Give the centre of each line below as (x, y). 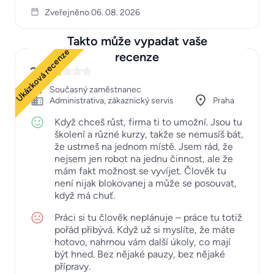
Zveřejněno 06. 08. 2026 (92, 12)
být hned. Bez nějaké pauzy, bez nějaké (140, 254)
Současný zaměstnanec (95, 89)
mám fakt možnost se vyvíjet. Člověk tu (140, 171)
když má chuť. (85, 195)
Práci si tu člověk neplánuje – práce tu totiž (148, 217)
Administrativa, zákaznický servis (112, 100)
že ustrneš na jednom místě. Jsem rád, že (144, 146)
